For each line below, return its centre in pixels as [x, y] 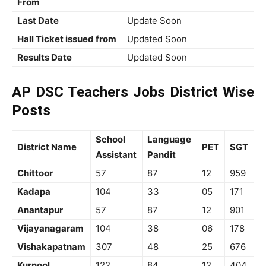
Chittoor [35, 173]
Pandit [161, 155]
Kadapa [34, 191]
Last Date [38, 20]
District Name [47, 147]
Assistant [116, 155]
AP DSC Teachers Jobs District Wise [133, 92]
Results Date [45, 57]
